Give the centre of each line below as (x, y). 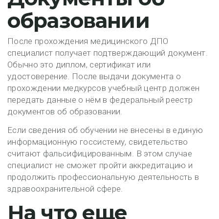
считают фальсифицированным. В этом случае (100, 153)
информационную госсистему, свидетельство (98, 142)
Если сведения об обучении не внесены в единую (105, 130)
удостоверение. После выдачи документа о (94, 76)
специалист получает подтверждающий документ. (108, 53)
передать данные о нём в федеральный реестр (100, 100)
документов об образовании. (65, 111)
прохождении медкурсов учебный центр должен (104, 88)
